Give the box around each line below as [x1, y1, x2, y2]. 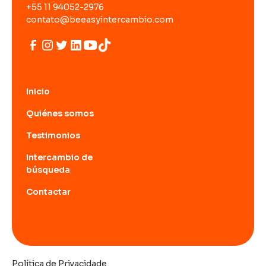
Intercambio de [26, 151, 93, 163]
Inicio [26, 85, 50, 97]
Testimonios [26, 129, 80, 141]
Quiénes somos [26, 107, 94, 119]
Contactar [26, 186, 71, 197]
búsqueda [26, 164, 70, 175]
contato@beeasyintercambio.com [26, 14, 173, 25]
